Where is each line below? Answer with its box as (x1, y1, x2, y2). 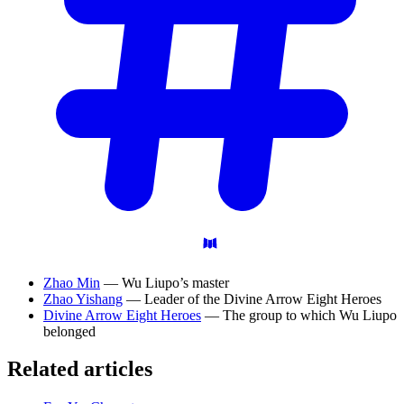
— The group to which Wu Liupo (201, 307, 397, 323)
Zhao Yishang (43, 290, 123, 307)
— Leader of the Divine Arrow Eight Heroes (123, 290, 381, 307)
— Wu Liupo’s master (100, 274, 229, 290)
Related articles (7, 357, 152, 381)
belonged (43, 323, 96, 339)
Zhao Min (43, 274, 100, 290)
